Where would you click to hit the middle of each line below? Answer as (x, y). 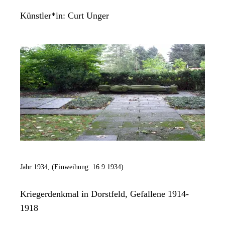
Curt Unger (88, 16)
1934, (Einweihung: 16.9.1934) (79, 167)
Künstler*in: (44, 16)
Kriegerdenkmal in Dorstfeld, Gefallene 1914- (104, 194)
